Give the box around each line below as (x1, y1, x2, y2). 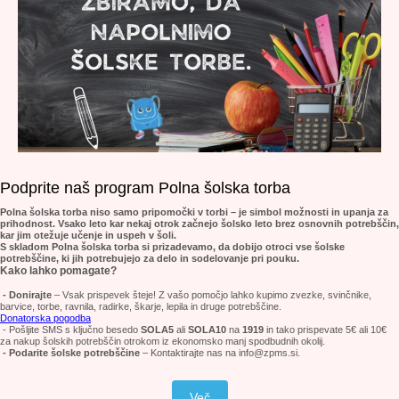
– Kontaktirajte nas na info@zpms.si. (140, 347, 300, 358)
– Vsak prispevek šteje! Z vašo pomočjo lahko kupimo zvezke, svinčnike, (52, 289, 371, 300)
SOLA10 (188, 324, 226, 335)
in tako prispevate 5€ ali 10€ (264, 324, 387, 335)
